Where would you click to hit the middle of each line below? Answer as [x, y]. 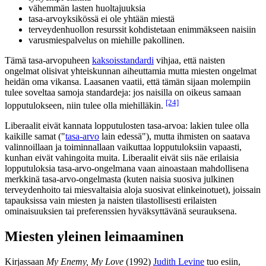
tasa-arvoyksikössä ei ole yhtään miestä [102, 18]
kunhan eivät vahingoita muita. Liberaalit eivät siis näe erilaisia [122, 158]
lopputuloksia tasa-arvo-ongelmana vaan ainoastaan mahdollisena [127, 169]
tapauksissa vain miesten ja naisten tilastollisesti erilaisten [111, 201]
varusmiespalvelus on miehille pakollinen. [107, 40]
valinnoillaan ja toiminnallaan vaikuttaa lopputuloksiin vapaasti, [123, 147]
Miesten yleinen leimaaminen [94, 236]
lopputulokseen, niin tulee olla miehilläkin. [85, 106]
